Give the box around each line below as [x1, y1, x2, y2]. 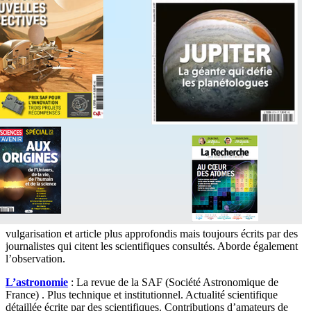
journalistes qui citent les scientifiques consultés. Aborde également [6, 239, 298, 252]
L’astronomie [6, 276, 68, 288]
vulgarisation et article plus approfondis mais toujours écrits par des [6, 227, 298, 239]
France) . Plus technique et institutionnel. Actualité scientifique [6, 288, 278, 301]
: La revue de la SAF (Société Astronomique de [71, 276, 278, 288]
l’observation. [6, 252, 65, 264]
